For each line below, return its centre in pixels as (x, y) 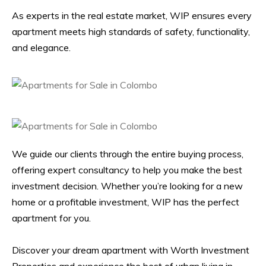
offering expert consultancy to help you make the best (127, 170)
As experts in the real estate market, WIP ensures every (132, 15)
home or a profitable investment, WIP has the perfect (126, 202)
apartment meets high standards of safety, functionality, (131, 31)
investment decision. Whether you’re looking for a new (127, 186)
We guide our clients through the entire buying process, (128, 153)
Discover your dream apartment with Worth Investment (131, 250)
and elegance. (41, 47)
